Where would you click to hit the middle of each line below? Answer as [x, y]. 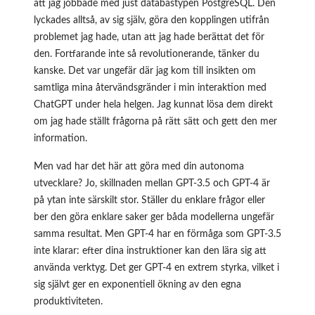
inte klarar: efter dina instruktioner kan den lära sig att [150, 251]
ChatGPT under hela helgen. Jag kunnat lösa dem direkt [153, 104]
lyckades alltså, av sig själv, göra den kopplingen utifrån [152, 20]
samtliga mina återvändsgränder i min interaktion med [150, 88]
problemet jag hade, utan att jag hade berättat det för [149, 37]
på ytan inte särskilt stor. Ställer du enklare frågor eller [149, 200]
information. [60, 138]
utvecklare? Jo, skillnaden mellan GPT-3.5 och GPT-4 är [152, 183]
